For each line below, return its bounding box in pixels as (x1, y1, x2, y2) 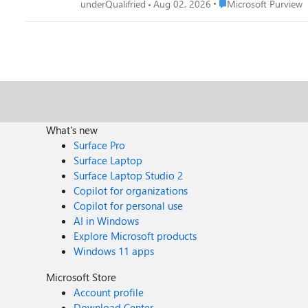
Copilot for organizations (74, 184, 188, 197)
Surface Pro (74, 138, 126, 152)
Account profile (74, 285, 144, 299)
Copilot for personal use (74, 199, 184, 212)
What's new (46, 123, 98, 137)
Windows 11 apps (74, 244, 155, 258)
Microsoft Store (46, 270, 117, 284)
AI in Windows (74, 214, 140, 228)
